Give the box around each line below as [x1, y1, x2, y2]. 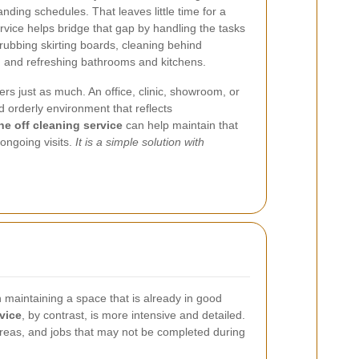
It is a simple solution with [75, 135, 204, 148]
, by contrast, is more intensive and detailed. [22, 309, 245, 321]
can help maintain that [123, 119, 238, 131]
